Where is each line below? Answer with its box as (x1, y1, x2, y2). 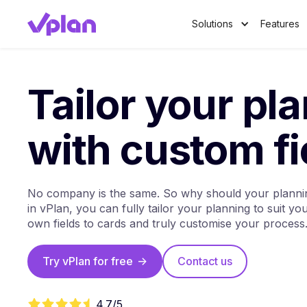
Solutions (192, 18, 233, 29)
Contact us (177, 254, 232, 268)
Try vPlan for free (42, 254, 133, 268)
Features (260, 18, 299, 29)
